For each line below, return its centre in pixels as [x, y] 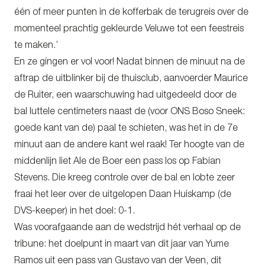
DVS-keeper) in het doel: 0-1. [75, 211]
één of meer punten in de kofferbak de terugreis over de [131, 13]
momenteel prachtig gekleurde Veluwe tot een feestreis [129, 29]
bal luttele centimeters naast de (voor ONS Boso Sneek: [130, 112]
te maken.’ [36, 46]
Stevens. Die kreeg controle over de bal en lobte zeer [125, 178]
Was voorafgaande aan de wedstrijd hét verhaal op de [127, 228]
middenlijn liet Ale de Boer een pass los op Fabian [117, 162]
